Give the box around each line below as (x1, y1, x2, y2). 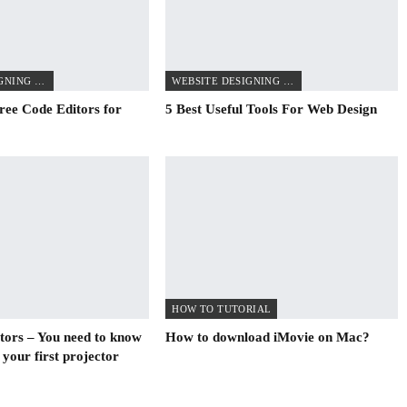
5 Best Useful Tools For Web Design (165, 101, 378, 116)
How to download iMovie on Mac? (165, 329, 371, 344)
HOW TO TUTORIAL (172, 303, 272, 314)
